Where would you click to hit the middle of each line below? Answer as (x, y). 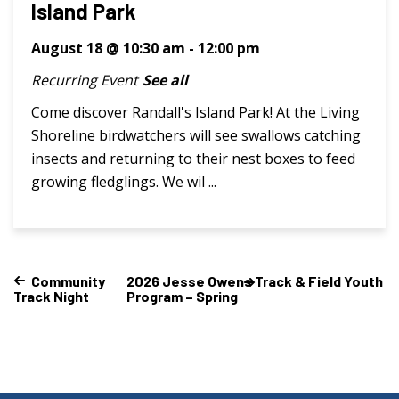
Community (68, 281)
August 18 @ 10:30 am (108, 48)
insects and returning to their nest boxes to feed (193, 158)
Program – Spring (183, 297)
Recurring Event (85, 80)
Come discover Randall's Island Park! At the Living (195, 112)
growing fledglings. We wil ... (124, 181)
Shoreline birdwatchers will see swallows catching (196, 135)
